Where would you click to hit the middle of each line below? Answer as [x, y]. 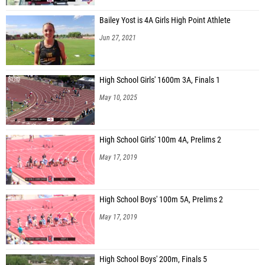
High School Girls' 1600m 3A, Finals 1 [160, 80]
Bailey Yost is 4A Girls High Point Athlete [165, 20]
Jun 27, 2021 [118, 38]
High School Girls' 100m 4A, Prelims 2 [160, 140]
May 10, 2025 [118, 97]
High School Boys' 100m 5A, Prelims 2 [161, 199]
